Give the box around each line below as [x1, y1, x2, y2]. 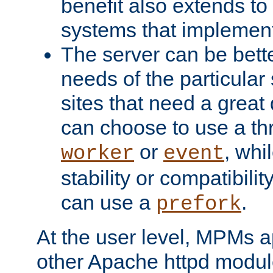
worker [61, 141, 134, 165]
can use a [61, 190, 156, 214]
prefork [156, 192, 241, 216]
